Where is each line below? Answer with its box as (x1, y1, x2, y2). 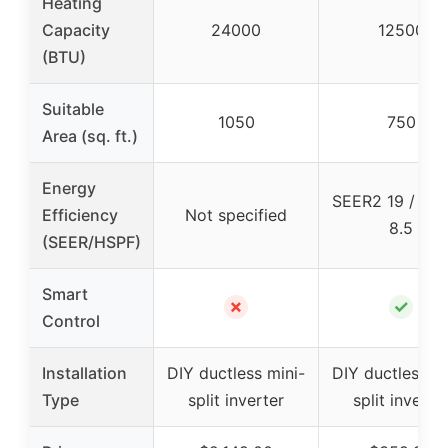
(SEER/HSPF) (42, 231, 141, 252)
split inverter (188, 389, 284, 410)
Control (42, 310, 100, 331)
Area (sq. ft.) (42, 125, 138, 146)
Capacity (42, 19, 110, 40)
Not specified (185, 204, 287, 225)
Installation (42, 362, 127, 383)
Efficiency (42, 204, 118, 225)
